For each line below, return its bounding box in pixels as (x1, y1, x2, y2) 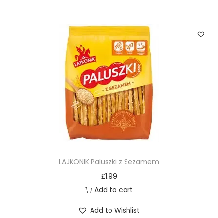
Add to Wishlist (90, 205, 140, 216)
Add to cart (94, 185, 133, 195)
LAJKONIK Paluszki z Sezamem (58, 157, 159, 167)
